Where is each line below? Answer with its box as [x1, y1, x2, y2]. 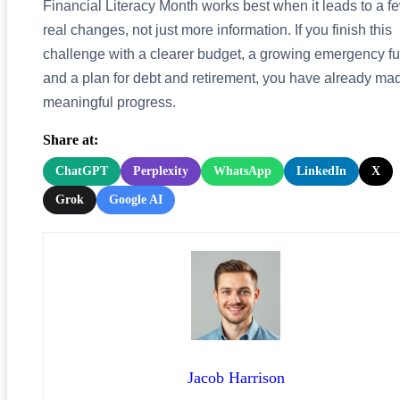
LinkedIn [296, 163, 346, 178]
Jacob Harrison [187, 368, 285, 387]
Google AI [109, 192, 162, 206]
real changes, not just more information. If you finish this [43, 21, 392, 37]
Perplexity [133, 163, 188, 178]
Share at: [43, 131, 98, 147]
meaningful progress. [43, 94, 176, 110]
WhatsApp [213, 163, 271, 178]
